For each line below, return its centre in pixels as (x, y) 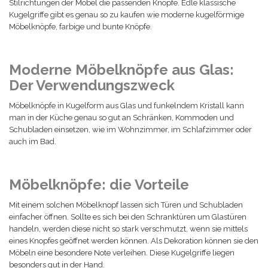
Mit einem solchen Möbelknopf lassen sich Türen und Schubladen (126, 205)
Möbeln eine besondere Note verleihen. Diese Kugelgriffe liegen (122, 253)
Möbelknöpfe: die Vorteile (99, 185)
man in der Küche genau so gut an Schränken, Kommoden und (121, 118)
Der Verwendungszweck (92, 85)
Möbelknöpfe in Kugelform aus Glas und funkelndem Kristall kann (127, 106)
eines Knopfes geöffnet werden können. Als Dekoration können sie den (134, 241)
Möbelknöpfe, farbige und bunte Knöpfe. (80, 27)
